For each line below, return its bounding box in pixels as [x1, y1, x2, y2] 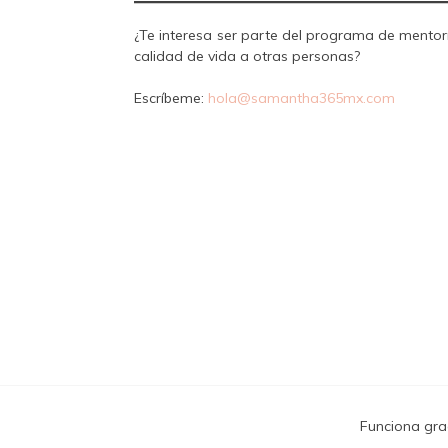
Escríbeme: [134, 89, 209, 108]
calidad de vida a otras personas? [134, 47, 361, 66]
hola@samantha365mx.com [208, 89, 396, 108]
